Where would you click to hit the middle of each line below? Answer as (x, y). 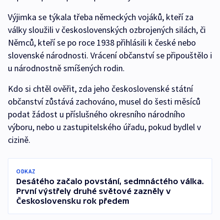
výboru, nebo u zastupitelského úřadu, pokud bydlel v (104, 127)
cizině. (19, 140)
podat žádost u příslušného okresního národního (96, 114)
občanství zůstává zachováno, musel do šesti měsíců (104, 102)
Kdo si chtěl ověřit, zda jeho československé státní (100, 89)
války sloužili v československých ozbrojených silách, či (107, 30)
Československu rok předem (73, 201)
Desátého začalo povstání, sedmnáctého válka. (110, 181)
